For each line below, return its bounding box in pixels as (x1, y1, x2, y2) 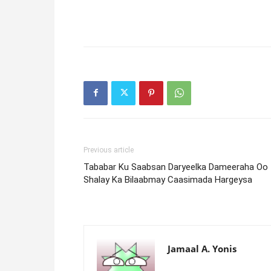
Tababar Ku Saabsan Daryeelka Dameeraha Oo (83, 161, 268, 172)
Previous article (83, 145, 134, 154)
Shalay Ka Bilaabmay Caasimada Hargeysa (83, 174, 252, 185)
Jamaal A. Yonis (168, 242, 237, 255)
